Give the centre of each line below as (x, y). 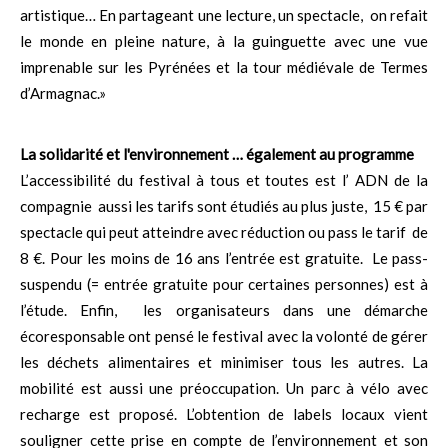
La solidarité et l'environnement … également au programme (217, 154)
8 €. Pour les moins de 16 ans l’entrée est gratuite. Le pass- (224, 258)
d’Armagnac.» (63, 93)
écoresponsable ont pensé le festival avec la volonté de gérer (224, 336)
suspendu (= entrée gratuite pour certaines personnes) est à (224, 284)
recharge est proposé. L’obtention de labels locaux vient (224, 414)
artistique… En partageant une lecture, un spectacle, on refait (224, 15)
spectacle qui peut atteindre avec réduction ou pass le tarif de (224, 232)
